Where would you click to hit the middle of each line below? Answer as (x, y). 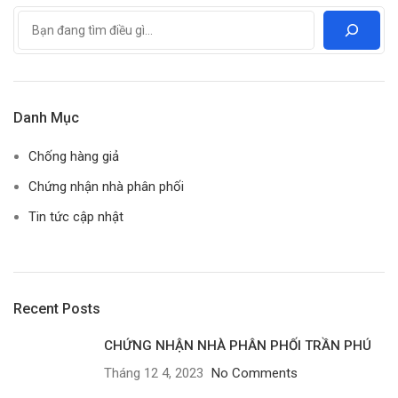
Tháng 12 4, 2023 (154, 374)
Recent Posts (57, 309)
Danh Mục (46, 118)
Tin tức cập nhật (76, 217)
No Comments (255, 374)
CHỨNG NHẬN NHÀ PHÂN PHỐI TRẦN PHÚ (238, 346)
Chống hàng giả (74, 157)
